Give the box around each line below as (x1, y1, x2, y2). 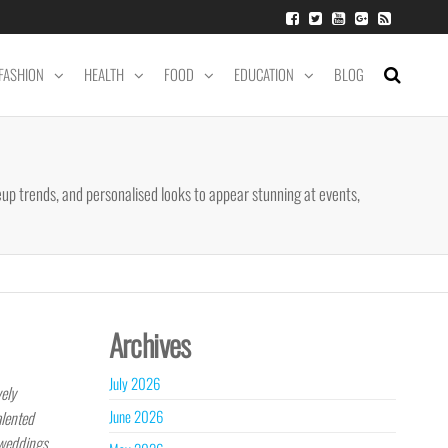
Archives (108, 322, 191, 367)
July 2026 (108, 372, 160, 394)
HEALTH (84, 63, 124, 85)
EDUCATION (234, 63, 294, 85)
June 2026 (108, 405, 163, 427)
